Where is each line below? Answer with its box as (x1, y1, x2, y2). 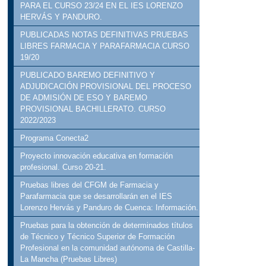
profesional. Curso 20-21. (20, 163, 107, 172)
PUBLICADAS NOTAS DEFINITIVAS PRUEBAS (20, 30, 189, 40)
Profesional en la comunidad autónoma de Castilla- (20, 243, 195, 253)
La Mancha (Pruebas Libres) (20, 255, 118, 264)
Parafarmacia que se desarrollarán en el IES (20, 192, 173, 201)
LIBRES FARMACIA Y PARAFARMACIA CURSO (20, 42, 190, 51)
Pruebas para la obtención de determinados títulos (20, 221, 194, 230)
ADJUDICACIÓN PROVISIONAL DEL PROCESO (20, 82, 192, 91)
